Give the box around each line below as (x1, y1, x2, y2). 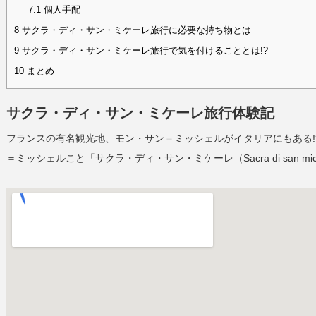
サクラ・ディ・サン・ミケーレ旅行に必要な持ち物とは (19, 25, 251, 36)
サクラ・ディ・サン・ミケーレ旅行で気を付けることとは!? (19, 45, 268, 56)
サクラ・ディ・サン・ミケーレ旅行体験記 (6, 105, 274, 121)
